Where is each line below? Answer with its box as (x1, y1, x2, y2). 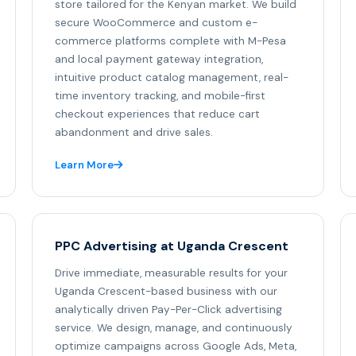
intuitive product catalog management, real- (55, 71, 288, 85)
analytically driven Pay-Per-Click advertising (55, 303, 282, 317)
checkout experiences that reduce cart (55, 107, 260, 122)
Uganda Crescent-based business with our (55, 284, 277, 299)
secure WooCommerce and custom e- (55, 16, 257, 30)
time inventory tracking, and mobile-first (55, 89, 265, 103)
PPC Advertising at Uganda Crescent (55, 238, 288, 255)
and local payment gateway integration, (55, 52, 263, 67)
